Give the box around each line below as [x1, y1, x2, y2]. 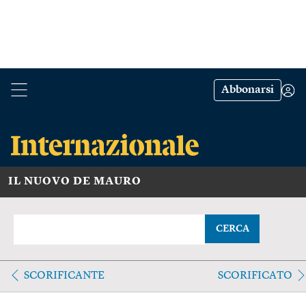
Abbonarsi [221, 85, 274, 96]
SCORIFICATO [217, 270, 292, 281]
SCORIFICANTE [24, 270, 105, 281]
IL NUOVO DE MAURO [8, 176, 141, 187]
